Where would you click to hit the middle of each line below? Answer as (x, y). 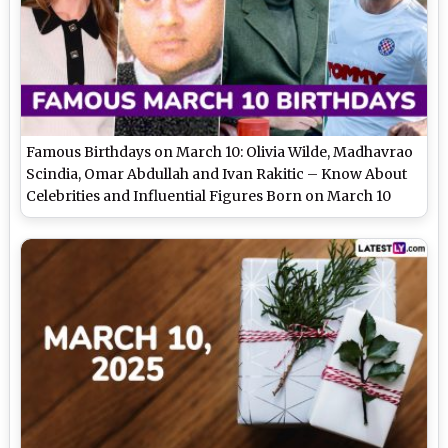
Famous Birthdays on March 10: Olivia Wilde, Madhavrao (220, 151)
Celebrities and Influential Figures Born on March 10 (209, 195)
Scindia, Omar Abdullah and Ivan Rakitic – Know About (217, 173)
